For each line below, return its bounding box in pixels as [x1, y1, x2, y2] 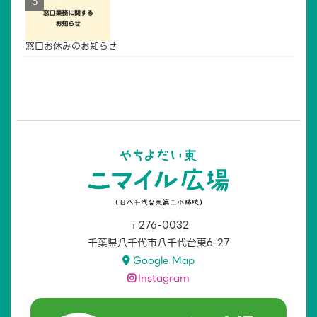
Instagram [138, 270, 190, 286]
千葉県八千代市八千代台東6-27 [87, 234, 230, 250]
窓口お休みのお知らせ [25, 38, 117, 54]
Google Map [132, 252, 195, 268]
